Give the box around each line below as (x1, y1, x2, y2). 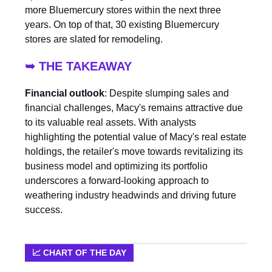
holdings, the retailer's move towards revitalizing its (25, 146, 243, 157)
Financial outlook (25, 87, 104, 98)
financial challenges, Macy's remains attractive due (25, 102, 243, 113)
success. (25, 204, 63, 215)
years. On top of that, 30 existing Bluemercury (25, 19, 219, 30)
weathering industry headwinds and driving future (25, 189, 236, 200)
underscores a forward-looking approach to (25, 175, 209, 186)
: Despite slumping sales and (104, 87, 229, 98)
